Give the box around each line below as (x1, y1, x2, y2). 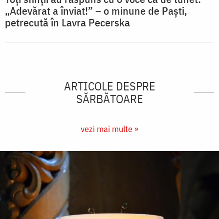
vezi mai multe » (81, 123, 138, 134)
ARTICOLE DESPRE (64, 78, 155, 94)
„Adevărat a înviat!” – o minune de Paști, (5, 3, 187, 18)
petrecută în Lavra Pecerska (5, 15, 130, 29)
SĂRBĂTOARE (76, 90, 143, 107)
